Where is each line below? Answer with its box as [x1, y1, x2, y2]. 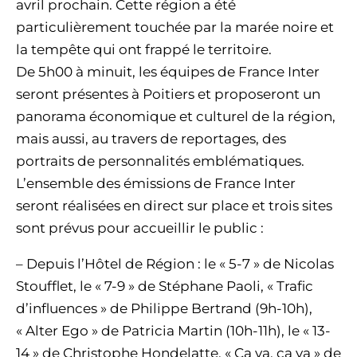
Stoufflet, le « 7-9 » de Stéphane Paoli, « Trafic [16, 278, 313, 294]
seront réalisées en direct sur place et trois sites [16, 198, 332, 214]
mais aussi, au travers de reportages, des [16, 131, 286, 147]
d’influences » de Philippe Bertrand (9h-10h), [16, 300, 312, 316]
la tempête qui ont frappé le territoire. [16, 41, 272, 57]
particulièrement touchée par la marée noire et [16, 19, 334, 35]
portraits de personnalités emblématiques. [16, 153, 304, 169]
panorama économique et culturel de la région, [16, 108, 335, 124]
